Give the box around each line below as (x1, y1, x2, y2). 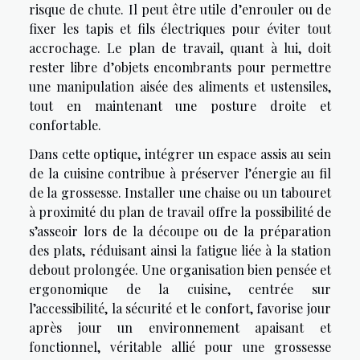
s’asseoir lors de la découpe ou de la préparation (29, 223, 331, 240)
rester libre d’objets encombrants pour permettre (29, 59, 331, 76)
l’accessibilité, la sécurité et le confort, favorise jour (29, 300, 331, 317)
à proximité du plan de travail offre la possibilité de (29, 203, 331, 221)
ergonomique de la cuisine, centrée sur (29, 280, 331, 298)
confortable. (29, 117, 101, 134)
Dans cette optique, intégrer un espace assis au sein (29, 145, 331, 163)
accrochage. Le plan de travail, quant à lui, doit (29, 39, 331, 57)
